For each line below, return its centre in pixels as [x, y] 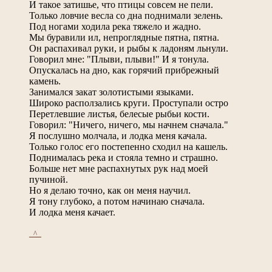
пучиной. [49, 179]
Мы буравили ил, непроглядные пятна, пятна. [124, 37]
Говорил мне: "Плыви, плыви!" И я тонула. [119, 59]
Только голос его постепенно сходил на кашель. [128, 146]
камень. [45, 81]
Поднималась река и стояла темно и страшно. [124, 157]
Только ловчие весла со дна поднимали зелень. [126, 15]
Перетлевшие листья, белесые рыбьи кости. [119, 114]
